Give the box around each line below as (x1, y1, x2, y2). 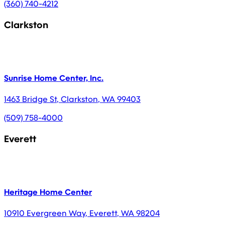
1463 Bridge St (4, 94, 57, 104)
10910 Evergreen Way (4, 207, 85, 218)
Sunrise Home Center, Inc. (4, 72, 103, 83)
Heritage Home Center (4, 186, 92, 197)
